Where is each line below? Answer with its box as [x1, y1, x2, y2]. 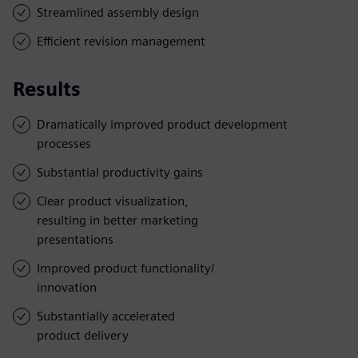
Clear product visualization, [37, 193, 189, 209]
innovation [37, 279, 97, 295]
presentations [37, 231, 113, 247]
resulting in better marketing [37, 212, 198, 228]
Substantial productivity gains [37, 164, 203, 180]
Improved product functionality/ [37, 260, 214, 276]
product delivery [37, 327, 129, 343]
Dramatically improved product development [37, 116, 288, 132]
